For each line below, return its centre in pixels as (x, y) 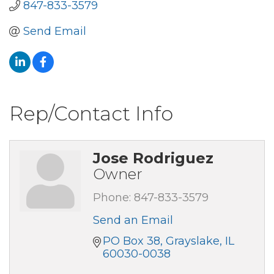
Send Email (54, 31)
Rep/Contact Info (91, 113)
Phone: (112, 197)
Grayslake (193, 241)
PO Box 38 (131, 241)
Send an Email (133, 220)
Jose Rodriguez (153, 158)
